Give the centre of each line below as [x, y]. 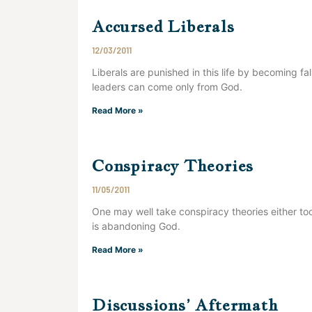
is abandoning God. [136, 226]
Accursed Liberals [163, 26]
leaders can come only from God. [167, 87]
